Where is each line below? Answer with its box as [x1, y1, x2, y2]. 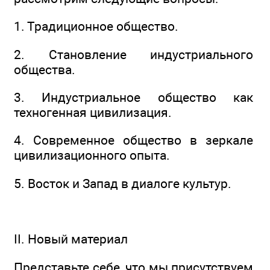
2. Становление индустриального [14, 46, 253, 62]
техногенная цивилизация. [14, 105, 172, 121]
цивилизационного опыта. [14, 148, 170, 163]
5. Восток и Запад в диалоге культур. [14, 175, 231, 191]
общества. [14, 61, 75, 77]
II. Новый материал [14, 231, 128, 247]
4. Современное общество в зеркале [14, 133, 253, 148]
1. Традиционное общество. [14, 19, 178, 34]
